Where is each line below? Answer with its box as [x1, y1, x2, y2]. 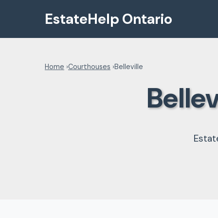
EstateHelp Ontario [45, 10, 172, 28]
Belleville [114, 62, 143, 71]
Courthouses [68, 62, 110, 71]
